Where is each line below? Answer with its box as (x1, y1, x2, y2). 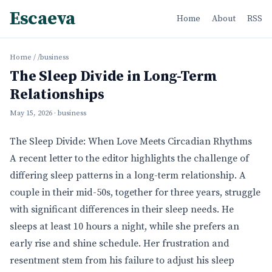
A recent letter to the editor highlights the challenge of (10, 152, 249, 165)
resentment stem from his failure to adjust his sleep (10, 254, 234, 267)
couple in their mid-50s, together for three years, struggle (10, 186, 260, 199)
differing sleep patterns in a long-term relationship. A (10, 169, 246, 182)
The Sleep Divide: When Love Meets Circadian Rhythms (10, 135, 252, 148)
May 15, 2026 (10, 109, 52, 118)
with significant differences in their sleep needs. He (10, 203, 234, 216)
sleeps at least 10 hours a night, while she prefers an (10, 220, 239, 233)
